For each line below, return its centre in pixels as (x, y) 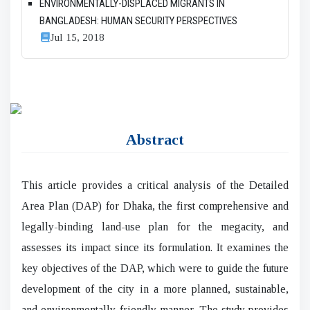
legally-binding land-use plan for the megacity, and (155, 226)
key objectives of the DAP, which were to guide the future (155, 268)
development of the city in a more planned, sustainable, (155, 289)
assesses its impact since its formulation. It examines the (155, 247)
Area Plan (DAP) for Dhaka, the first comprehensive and (155, 206)
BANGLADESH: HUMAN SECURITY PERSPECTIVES (138, 20)
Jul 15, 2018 (77, 37)
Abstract (155, 139)
